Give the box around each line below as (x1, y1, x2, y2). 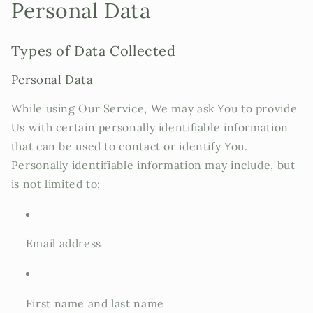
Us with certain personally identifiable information (10, 119, 289, 134)
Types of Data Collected (10, 41, 176, 59)
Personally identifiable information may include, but (10, 157, 296, 172)
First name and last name (25, 296, 164, 310)
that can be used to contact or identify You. (10, 138, 248, 153)
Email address (25, 236, 101, 251)
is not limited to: (10, 176, 101, 191)
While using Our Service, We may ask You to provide (10, 101, 298, 115)
